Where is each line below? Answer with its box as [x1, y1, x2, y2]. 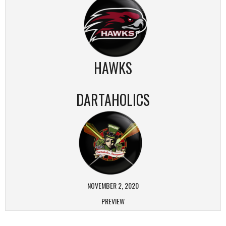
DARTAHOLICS [76, 89, 150, 110]
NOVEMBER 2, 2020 [87, 180, 139, 191]
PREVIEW [101, 196, 125, 206]
